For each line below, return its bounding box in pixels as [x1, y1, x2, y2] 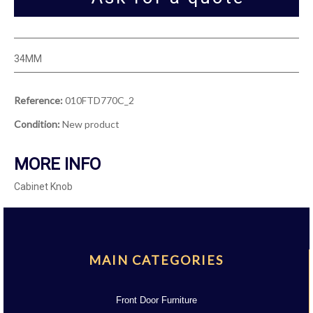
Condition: [14, 118, 60, 131]
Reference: [14, 94, 63, 107]
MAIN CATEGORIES [89, 252, 224, 268]
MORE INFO [14, 154, 101, 175]
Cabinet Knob [14, 181, 73, 193]
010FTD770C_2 [65, 94, 134, 107]
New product [62, 118, 119, 131]
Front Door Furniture [115, 295, 197, 306]
